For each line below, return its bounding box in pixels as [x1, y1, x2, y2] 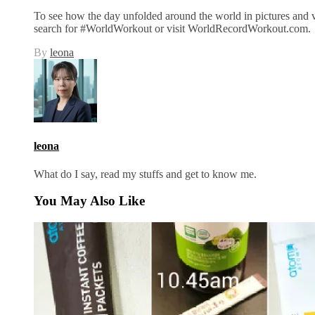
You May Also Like [34, 193, 145, 209]
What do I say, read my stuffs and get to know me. [34, 167, 257, 180]
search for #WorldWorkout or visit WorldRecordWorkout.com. [34, 22, 311, 35]
